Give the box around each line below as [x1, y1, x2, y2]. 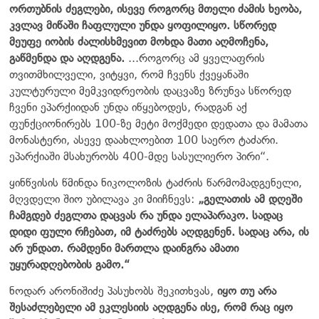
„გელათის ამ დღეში [198, 192, 302, 206]
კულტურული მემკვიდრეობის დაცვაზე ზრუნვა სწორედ [9, 83, 291, 98]
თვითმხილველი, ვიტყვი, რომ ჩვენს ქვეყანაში [9, 67, 249, 81]
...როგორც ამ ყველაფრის [125, 51, 265, 65]
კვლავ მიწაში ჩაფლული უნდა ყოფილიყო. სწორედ [9, 18, 276, 32]
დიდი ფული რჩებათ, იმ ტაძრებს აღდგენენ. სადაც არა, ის [9, 224, 309, 239]
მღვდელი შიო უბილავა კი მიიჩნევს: [9, 192, 198, 206]
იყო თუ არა [217, 283, 276, 298]
